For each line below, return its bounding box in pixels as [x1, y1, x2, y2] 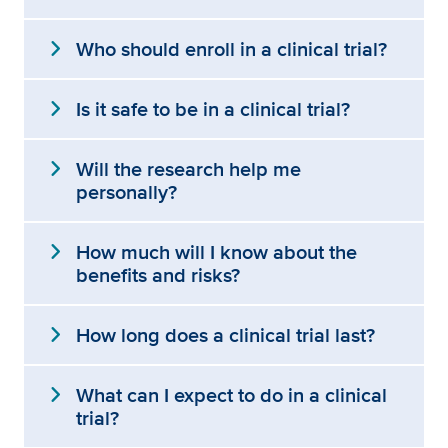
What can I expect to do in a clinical [76, 380, 387, 410]
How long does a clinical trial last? [76, 320, 375, 350]
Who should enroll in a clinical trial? [76, 34, 387, 64]
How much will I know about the [76, 237, 357, 267]
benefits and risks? [76, 260, 240, 290]
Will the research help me [76, 154, 301, 184]
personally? [76, 177, 177, 207]
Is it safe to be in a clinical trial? [76, 94, 350, 124]
